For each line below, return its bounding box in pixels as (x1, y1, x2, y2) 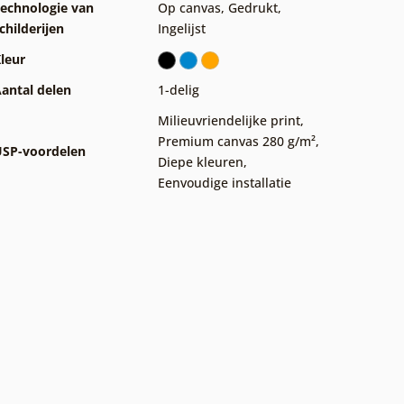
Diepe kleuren (158, 153, 243, 171)
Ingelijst (158, 20, 206, 38)
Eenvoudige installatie (158, 174, 291, 192)
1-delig (158, 81, 199, 99)
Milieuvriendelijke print (158, 112, 300, 130)
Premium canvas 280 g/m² (158, 133, 316, 151)
